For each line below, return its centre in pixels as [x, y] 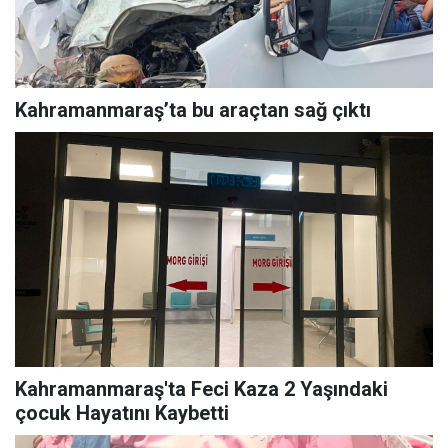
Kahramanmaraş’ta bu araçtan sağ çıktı [193, 110]
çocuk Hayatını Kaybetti [122, 413]
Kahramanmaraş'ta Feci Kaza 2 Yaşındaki [201, 389]
